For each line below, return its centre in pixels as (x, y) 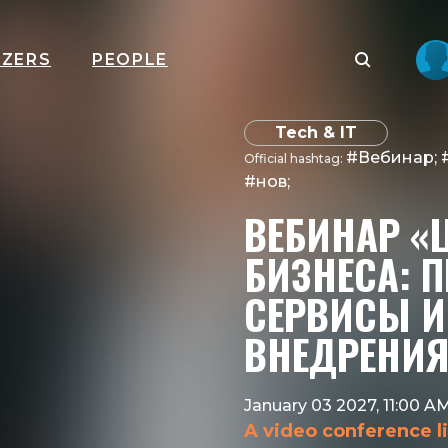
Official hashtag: (295, 158)
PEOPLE (130, 59)
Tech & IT (316, 132)
